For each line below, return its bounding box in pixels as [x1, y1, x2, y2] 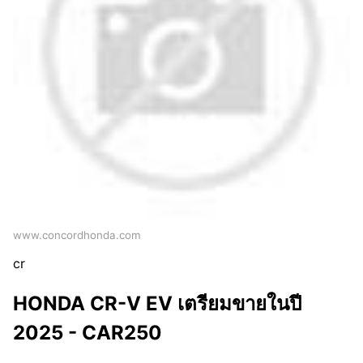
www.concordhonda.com [13, 228, 141, 242]
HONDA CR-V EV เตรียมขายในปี [13, 292, 301, 316]
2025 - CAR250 [13, 321, 162, 345]
